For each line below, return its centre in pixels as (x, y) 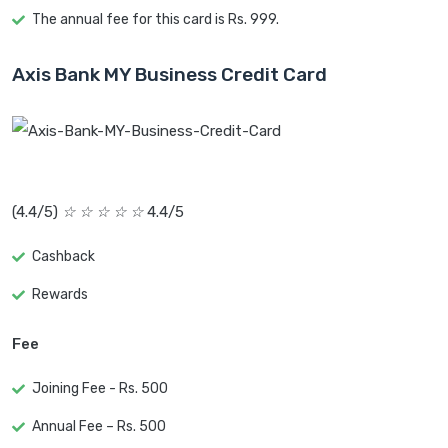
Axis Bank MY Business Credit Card (169, 75)
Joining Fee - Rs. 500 (100, 389)
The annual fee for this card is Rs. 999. (155, 20)
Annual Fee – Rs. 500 (99, 427)
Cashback (63, 257)
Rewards (60, 295)
